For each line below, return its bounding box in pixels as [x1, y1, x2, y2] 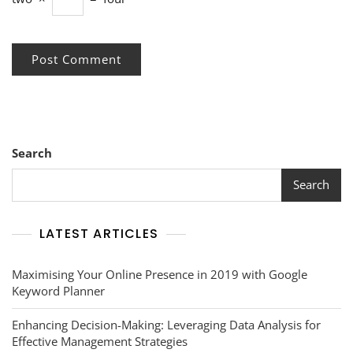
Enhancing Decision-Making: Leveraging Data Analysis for [12, 316, 321, 333]
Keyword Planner [12, 282, 105, 299]
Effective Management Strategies [12, 333, 188, 349]
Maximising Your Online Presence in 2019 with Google [12, 266, 307, 282]
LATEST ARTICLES [39, 224, 158, 243]
